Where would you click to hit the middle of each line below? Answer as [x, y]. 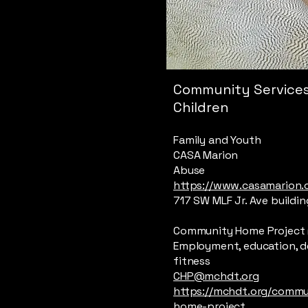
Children [201, 107]
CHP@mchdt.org [216, 276]
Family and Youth [217, 140]
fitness [192, 261]
